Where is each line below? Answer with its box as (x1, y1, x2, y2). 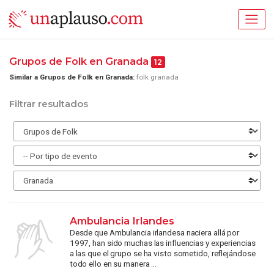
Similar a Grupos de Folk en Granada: (9, 72, 135, 81)
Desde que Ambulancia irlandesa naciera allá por (69, 228, 240, 238)
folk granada (136, 72, 179, 81)
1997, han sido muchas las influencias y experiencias (69, 238, 256, 248)
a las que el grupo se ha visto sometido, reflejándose (69, 248, 256, 259)
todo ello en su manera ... (69, 259, 157, 269)
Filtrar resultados (9, 98, 88, 110)
